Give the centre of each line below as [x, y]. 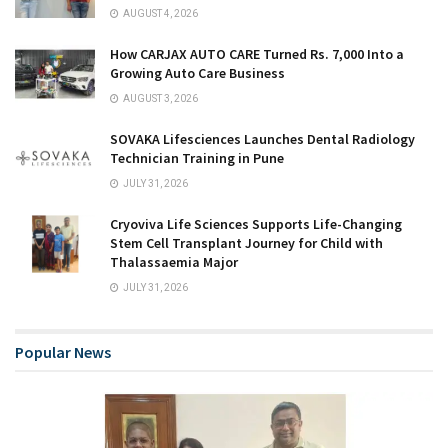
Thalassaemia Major [174, 262]
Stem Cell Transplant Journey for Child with [246, 243]
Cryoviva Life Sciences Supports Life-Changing [256, 224]
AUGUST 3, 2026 [159, 99]
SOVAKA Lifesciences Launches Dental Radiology [262, 139]
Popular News [63, 352]
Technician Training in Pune [197, 158]
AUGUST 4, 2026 [159, 14]
